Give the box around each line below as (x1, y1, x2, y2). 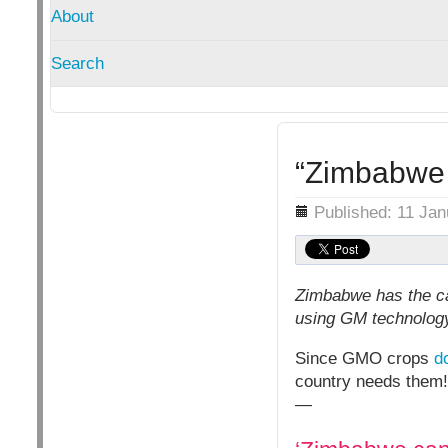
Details (244, 197, 300, 217)
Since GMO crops (294, 349, 434, 369)
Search (50, 53, 104, 73)
